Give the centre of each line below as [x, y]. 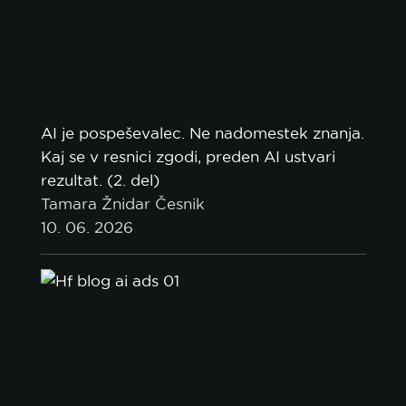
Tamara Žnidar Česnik [122, 203]
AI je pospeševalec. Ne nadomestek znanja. [202, 133]
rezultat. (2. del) [100, 180]
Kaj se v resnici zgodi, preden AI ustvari [188, 156]
